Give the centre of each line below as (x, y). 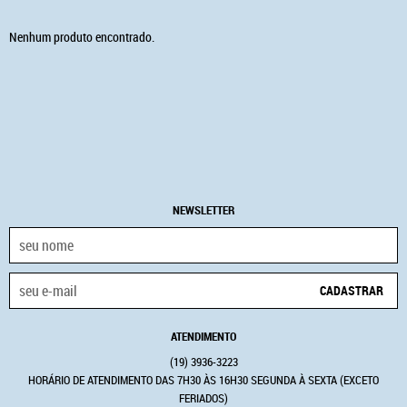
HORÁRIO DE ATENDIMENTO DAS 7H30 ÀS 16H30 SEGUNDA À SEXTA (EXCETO (203, 380)
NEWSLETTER (203, 210)
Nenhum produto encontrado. (82, 37)
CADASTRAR (352, 290)
